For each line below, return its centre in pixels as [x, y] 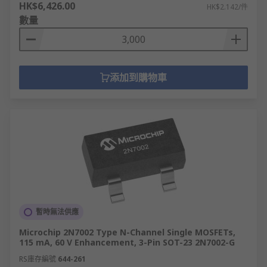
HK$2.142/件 [227, 7]
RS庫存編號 [38, 259]
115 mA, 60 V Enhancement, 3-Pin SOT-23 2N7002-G [127, 242]
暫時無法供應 [57, 212]
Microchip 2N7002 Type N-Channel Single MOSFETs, [127, 232]
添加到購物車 [138, 77]
